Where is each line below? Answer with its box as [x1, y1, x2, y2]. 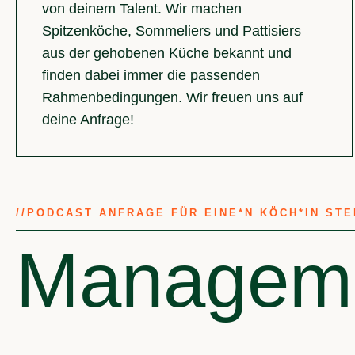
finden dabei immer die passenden [42, 67, 260, 84]
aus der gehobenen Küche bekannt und [42, 45, 292, 62]
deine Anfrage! [42, 112, 134, 128]
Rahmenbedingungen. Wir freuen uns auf [42, 90, 303, 106]
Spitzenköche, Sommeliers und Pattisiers [42, 23, 301, 40]
